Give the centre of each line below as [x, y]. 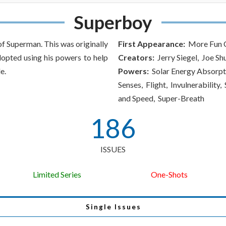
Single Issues [114, 207]
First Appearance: [152, 44]
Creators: [136, 58]
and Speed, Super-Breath [161, 98]
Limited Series [57, 175]
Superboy [113, 22]
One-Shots [169, 175]
